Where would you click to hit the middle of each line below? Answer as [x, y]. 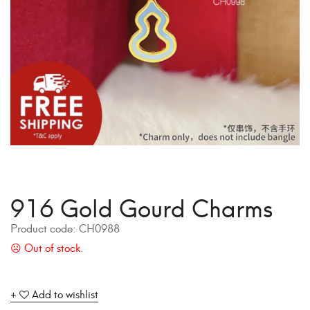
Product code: [45, 227]
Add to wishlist [65, 293]
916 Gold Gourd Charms [142, 206]
